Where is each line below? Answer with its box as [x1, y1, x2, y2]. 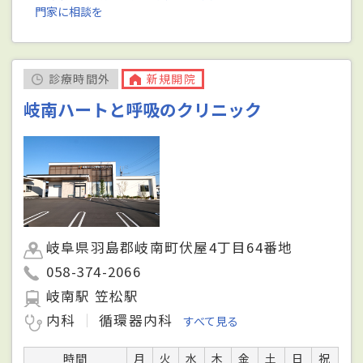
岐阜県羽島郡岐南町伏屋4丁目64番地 [46, 237, 293, 258]
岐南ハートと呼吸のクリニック [23, 97, 263, 122]
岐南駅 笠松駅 [46, 286, 139, 306]
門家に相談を [35, 3, 104, 20]
